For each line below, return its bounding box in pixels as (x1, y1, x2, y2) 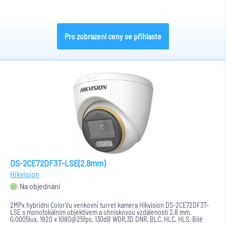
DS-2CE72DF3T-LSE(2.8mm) (10, 157, 105, 168)
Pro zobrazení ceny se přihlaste (64, 31, 161, 41)
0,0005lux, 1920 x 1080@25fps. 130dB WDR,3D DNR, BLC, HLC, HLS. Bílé (10, 215, 203, 223)
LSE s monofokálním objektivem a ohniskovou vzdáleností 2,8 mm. (10, 208, 191, 216)
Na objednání (20, 181, 60, 191)
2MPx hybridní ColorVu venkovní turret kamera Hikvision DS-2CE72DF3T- (10, 201, 209, 209)
